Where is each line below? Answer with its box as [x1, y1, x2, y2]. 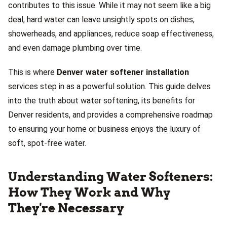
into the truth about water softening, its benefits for [8, 96, 195, 105]
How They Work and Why [8, 185, 171, 200]
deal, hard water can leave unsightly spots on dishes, [8, 15, 195, 24]
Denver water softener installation [57, 67, 189, 77]
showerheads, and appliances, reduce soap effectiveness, [8, 29, 214, 39]
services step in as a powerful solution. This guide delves [8, 82, 211, 91]
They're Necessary [8, 201, 124, 215]
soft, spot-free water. [8, 138, 86, 148]
